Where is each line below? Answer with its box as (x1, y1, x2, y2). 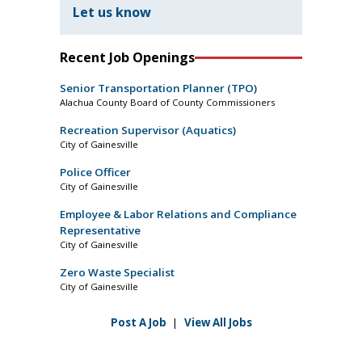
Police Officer (60, 165, 131, 180)
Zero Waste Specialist (60, 265, 175, 280)
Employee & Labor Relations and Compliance (60, 207, 297, 222)
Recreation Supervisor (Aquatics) (60, 123, 236, 138)
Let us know (73, 3, 151, 22)
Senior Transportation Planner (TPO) (60, 81, 257, 96)
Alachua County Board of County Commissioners (60, 96, 275, 109)
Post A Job (110, 315, 166, 330)
